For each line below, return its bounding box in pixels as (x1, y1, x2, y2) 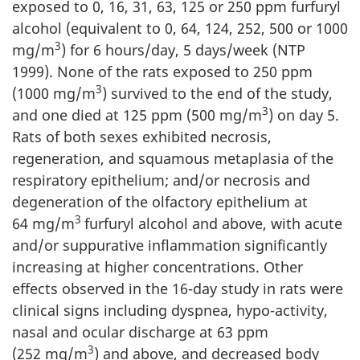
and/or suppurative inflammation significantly (12, 235, 327, 255)
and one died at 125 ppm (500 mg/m (12, 104, 262, 125)
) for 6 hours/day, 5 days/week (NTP (61, 39, 305, 59)
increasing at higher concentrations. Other (12, 256, 303, 276)
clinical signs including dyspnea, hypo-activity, (12, 300, 328, 320)
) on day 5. (268, 104, 339, 125)
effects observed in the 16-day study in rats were (12, 278, 343, 298)
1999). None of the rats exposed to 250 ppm (12, 61, 313, 81)
